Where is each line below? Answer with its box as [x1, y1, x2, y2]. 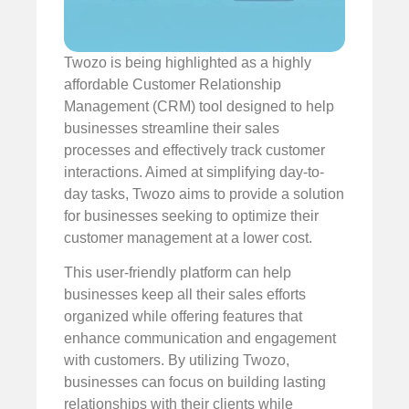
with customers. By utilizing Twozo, [64, 352, 289, 369]
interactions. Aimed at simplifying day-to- [64, 163, 324, 180]
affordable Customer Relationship [64, 76, 281, 92]
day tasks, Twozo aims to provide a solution [64, 185, 344, 202]
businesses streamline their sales [64, 120, 279, 136]
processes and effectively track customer [64, 142, 325, 158]
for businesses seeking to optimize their [64, 207, 319, 224]
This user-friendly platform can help [64, 265, 291, 281]
